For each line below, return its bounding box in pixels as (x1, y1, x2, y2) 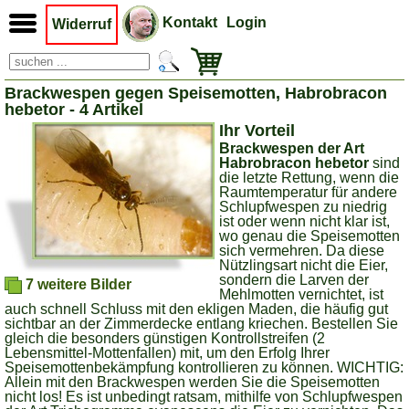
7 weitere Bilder (22, 276, 131, 292)
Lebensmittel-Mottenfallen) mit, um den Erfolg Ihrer (5, 345, 330, 361)
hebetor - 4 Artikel (5, 100, 143, 119)
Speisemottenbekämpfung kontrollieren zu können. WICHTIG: (5, 360, 404, 375)
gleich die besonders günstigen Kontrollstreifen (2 (5, 330, 325, 346)
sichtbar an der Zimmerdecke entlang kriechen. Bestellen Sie (5, 316, 398, 331)
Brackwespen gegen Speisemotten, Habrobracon (5, 84, 387, 102)
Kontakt (163, 15, 217, 30)
